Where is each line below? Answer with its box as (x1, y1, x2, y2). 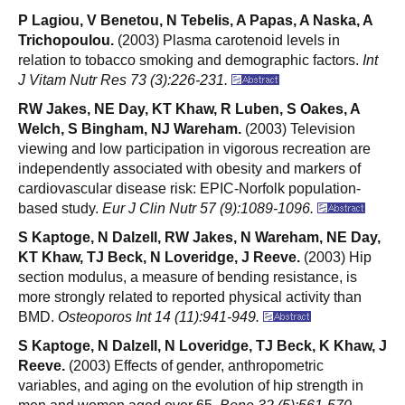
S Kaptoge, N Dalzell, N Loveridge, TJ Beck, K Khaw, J (18, 337, 387, 353)
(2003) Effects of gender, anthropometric (65, 357, 324, 373)
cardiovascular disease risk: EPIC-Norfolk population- (18, 180, 361, 196)
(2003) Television (241, 120, 355, 137)
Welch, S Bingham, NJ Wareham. (18, 120, 241, 137)
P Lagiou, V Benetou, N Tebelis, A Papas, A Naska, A (18, 12, 372, 28)
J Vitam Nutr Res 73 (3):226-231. (18, 71, 231, 88)
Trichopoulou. (18, 32, 114, 48)
